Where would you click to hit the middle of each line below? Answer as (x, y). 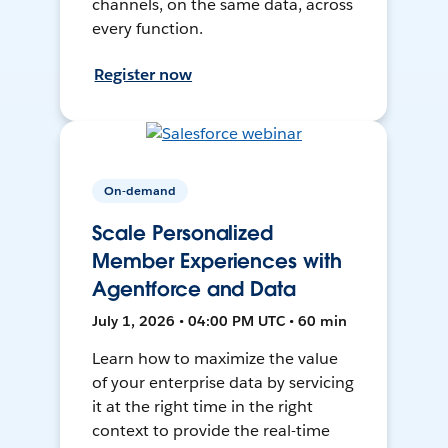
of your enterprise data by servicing (223, 383)
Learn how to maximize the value (215, 359)
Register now (143, 75)
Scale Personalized (183, 233)
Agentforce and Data (194, 289)
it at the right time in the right (202, 407)
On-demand (140, 191)
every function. (148, 29)
